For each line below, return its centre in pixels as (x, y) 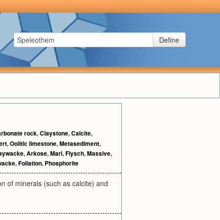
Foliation (30, 163)
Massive (99, 153)
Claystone (54, 133)
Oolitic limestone (33, 143)
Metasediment (79, 143)
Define (169, 40)
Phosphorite (62, 163)
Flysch (75, 153)
